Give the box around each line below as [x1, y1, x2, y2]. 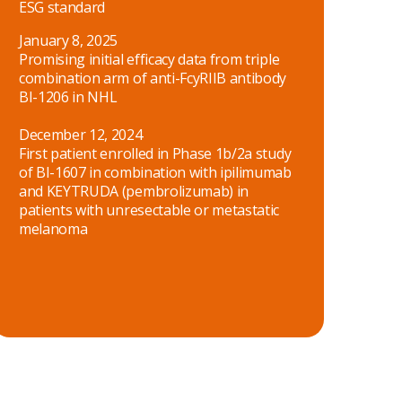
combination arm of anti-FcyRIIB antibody [18, 68, 287, 88]
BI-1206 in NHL [18, 87, 118, 107]
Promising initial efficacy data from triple [18, 49, 280, 69]
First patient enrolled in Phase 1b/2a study [18, 144, 292, 163]
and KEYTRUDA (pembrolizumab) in [18, 181, 249, 201]
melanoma [18, 219, 88, 239]
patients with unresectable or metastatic [18, 200, 280, 220]
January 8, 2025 [18, 31, 118, 50]
